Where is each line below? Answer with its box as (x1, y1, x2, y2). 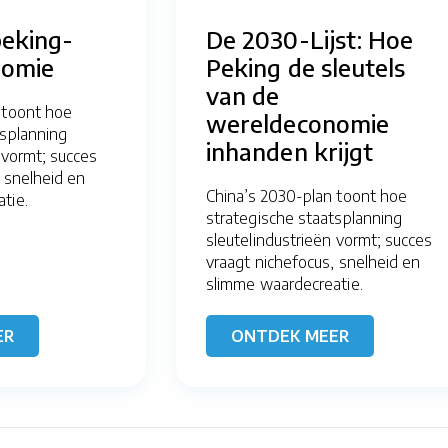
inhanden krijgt (206, 135, 374, 166)
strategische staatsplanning (206, 207, 403, 228)
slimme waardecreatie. (206, 273, 363, 294)
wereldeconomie (206, 107, 390, 138)
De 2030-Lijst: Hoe (206, 23, 414, 54)
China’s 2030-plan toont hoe (206, 185, 408, 206)
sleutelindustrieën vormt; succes (206, 229, 433, 250)
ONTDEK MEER (231, 325, 349, 346)
